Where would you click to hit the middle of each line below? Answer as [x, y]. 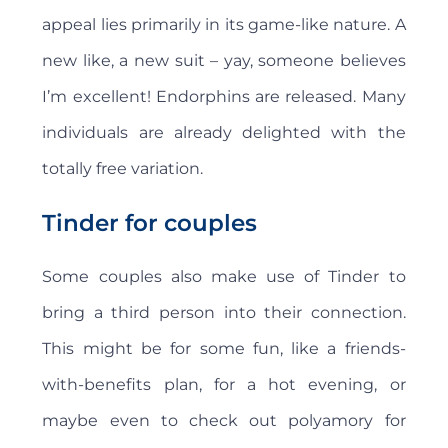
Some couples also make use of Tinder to [224, 277]
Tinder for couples [150, 223]
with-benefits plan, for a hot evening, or [224, 385]
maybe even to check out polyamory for [224, 421]
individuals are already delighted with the [224, 133]
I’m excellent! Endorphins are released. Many [224, 97]
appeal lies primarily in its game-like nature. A [224, 25]
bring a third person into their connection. [224, 313]
